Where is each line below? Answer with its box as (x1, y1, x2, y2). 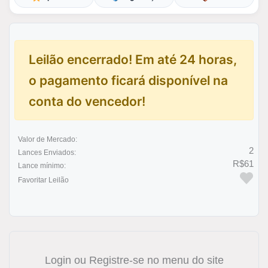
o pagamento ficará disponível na (28, 72, 228, 88)
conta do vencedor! (28, 93, 145, 109)
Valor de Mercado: (18, 135, 77, 144)
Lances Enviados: (18, 148, 76, 157)
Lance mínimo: (18, 162, 66, 170)
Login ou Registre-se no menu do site (44, 254, 224, 266)
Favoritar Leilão (18, 176, 69, 184)
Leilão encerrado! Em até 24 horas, (28, 51, 237, 67)
